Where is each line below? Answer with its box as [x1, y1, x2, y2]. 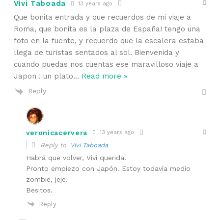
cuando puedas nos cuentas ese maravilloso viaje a [13, 60, 198, 69]
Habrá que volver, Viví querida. [26, 153, 126, 162]
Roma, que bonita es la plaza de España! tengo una [13, 25, 200, 34]
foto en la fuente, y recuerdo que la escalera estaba [13, 36, 204, 46]
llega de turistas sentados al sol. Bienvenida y [13, 48, 179, 57]
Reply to [38, 141, 70, 149]
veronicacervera [26, 128, 88, 137]
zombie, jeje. [26, 175, 68, 183]
